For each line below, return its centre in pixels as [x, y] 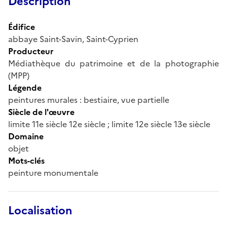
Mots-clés [26, 160]
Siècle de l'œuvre [41, 112]
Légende [25, 87]
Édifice [22, 27]
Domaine [26, 136]
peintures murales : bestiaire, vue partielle [89, 100]
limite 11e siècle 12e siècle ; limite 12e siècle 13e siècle [109, 124]
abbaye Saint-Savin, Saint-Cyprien [73, 39]
